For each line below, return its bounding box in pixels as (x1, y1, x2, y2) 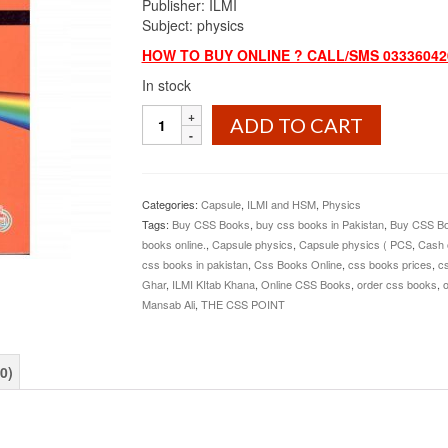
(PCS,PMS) (140, 144, 213, 164)
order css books (356, 276, 437, 292)
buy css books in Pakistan (255, 216, 384, 232)
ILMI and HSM (246, 196, 316, 212)
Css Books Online (253, 256, 342, 272)
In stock (141, 75, 191, 95)
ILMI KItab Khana (171, 276, 255, 292)
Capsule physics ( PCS (298, 236, 412, 252)
